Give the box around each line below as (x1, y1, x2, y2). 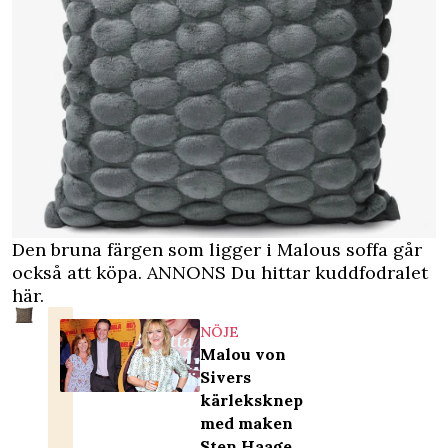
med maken (200, 412, 294, 433)
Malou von (200, 343, 287, 364)
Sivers (200, 366, 252, 387)
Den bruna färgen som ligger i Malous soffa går (12, 237, 422, 261)
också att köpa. (12, 260, 147, 284)
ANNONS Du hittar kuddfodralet (147, 260, 428, 284)
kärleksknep (200, 389, 304, 410)
